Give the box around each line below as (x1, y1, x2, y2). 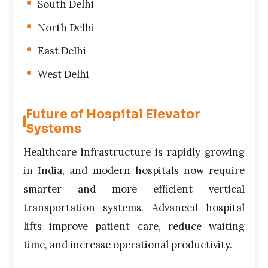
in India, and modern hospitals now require (23, 164, 245, 178)
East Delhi (38, 44, 86, 57)
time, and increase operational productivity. (23, 238, 232, 252)
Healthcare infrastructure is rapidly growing (23, 145, 245, 159)
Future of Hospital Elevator (26, 106, 200, 123)
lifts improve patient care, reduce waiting (23, 220, 245, 233)
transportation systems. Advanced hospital (23, 201, 245, 215)
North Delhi (38, 20, 95, 34)
